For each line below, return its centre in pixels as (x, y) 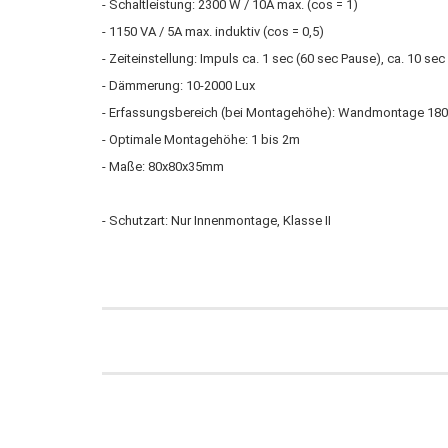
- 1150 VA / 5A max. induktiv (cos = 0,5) (213, 31)
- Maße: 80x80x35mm (163, 166)
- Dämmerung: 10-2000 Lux (178, 85)
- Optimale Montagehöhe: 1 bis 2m (201, 139)
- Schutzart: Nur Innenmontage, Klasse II (216, 220)
